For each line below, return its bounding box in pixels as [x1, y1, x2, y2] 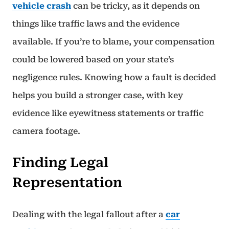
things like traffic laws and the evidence [12, 19, 179, 29]
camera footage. [12, 126, 80, 136]
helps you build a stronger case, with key [12, 90, 183, 100]
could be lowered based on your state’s [12, 55, 174, 64]
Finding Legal [12, 155, 108, 170]
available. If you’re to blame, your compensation [12, 37, 215, 47]
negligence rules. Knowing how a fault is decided [12, 73, 216, 82]
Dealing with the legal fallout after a [12, 210, 166, 219]
